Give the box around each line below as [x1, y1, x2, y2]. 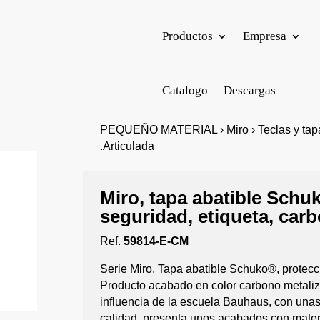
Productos [162, 29, 214, 43]
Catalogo [162, 84, 209, 97]
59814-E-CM [124, 235, 189, 247]
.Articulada [100, 140, 155, 152]
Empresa [243, 29, 287, 43]
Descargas [224, 84, 276, 97]
